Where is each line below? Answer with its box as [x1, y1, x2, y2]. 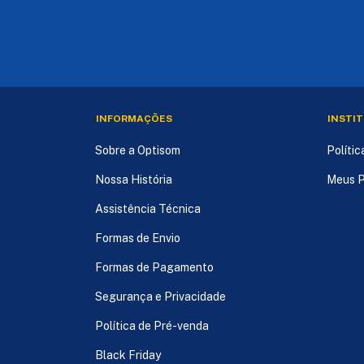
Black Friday [95, 348, 161, 362]
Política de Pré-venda [95, 318, 209, 332]
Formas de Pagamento [95, 260, 214, 274]
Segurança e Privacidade [95, 289, 226, 303]
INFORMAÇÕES [96, 112, 172, 124]
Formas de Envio [95, 231, 180, 245]
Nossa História [95, 172, 172, 186]
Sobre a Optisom [95, 143, 180, 157]
